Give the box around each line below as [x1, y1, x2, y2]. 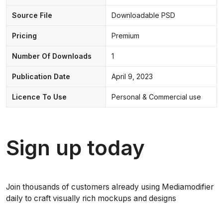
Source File [11, 10, 52, 19]
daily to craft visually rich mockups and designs [6, 193, 176, 203]
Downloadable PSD [111, 10, 175, 19]
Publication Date [11, 72, 70, 81]
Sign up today [6, 134, 145, 160]
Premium [111, 31, 139, 40]
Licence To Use [11, 92, 67, 101]
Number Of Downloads [11, 51, 92, 60]
